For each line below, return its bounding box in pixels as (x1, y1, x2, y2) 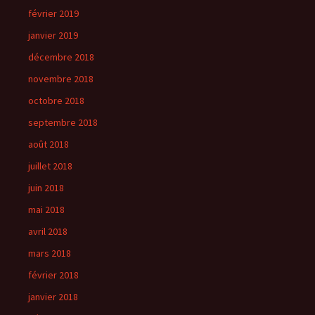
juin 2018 (28, 181, 64, 194)
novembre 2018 (28, 72, 94, 85)
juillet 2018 (28, 160, 72, 172)
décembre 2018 (28, 51, 94, 63)
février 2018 (28, 269, 79, 281)
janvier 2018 (28, 290, 78, 303)
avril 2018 (28, 225, 67, 238)
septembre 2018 (28, 116, 98, 129)
